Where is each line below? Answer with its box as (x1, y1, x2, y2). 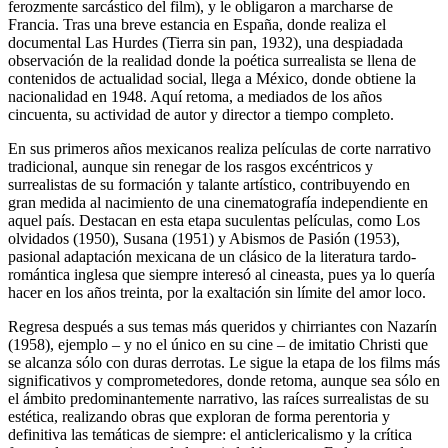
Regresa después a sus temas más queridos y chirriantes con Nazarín (8, 317, 437, 335)
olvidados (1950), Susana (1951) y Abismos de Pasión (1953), (8, 229, 400, 247)
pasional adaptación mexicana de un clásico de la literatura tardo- (8, 247, 416, 265)
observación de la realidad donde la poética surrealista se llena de (8, 51, 416, 69)
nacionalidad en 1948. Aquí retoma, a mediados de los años (8, 87, 382, 105)
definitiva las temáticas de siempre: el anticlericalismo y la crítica (8, 425, 412, 443)
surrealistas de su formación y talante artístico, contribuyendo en (8, 175, 410, 193)
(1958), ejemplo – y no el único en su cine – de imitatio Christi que (8, 335, 428, 353)
